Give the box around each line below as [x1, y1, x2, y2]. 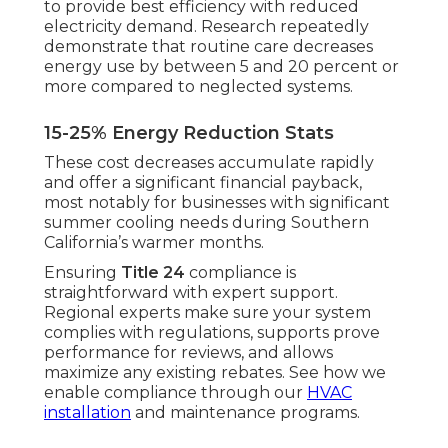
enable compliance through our [44, 383, 307, 403]
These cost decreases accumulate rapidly [44, 153, 374, 173]
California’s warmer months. [44, 233, 264, 253]
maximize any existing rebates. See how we [44, 363, 386, 383]
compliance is [185, 263, 296, 283]
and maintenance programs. [131, 403, 360, 423]
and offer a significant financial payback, [44, 173, 362, 193]
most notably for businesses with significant [44, 193, 390, 213]
